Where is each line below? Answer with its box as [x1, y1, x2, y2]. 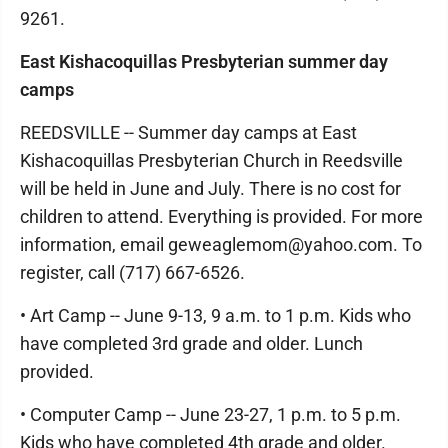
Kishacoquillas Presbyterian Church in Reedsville [20, 150, 403, 171]
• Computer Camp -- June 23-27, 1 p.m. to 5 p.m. [20, 404, 401, 425]
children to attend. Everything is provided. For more [20, 206, 423, 227]
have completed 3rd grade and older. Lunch [20, 333, 363, 354]
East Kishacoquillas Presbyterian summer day [20, 51, 388, 72]
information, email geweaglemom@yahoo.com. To [20, 234, 422, 255]
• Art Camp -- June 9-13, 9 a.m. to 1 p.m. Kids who [20, 305, 411, 326]
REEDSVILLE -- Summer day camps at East [20, 122, 357, 143]
